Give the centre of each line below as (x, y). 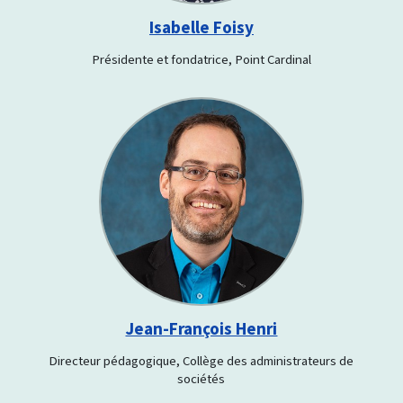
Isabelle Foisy (201, 28)
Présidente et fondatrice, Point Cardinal (201, 60)
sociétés (201, 378)
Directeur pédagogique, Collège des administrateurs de (201, 360)
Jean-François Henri (201, 328)
